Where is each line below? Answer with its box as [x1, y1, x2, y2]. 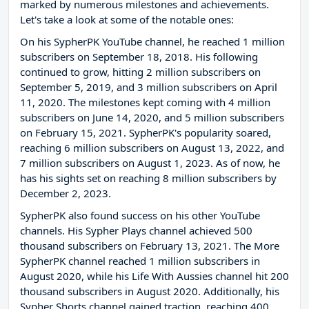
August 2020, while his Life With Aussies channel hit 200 [20, 269, 289, 283]
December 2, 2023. [20, 186, 111, 201]
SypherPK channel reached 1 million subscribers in [20, 254, 260, 268]
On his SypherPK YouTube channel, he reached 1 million [20, 34, 285, 49]
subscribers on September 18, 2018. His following [20, 50, 258, 64]
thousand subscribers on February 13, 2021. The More [20, 239, 279, 253]
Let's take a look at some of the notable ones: [20, 12, 234, 27]
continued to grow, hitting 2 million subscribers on [20, 65, 261, 79]
